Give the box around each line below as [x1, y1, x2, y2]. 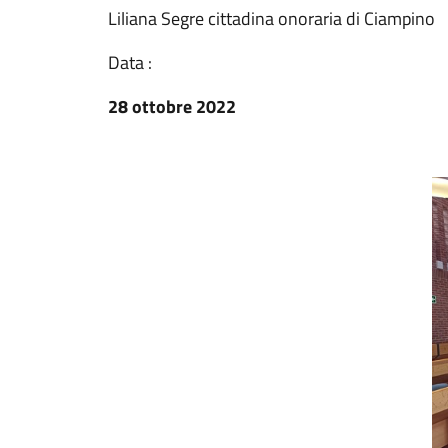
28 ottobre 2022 [108, 93, 236, 120]
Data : [108, 49, 152, 76]
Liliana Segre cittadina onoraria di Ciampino [108, 5, 435, 32]
